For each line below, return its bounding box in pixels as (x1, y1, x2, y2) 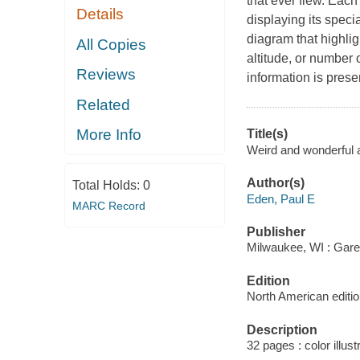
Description (246, 322, 317, 337)
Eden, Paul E (246, 191, 315, 206)
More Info (76, 126, 142, 144)
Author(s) (246, 176, 305, 190)
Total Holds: (72, 178, 143, 192)
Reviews (76, 66, 137, 84)
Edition (246, 273, 290, 288)
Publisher (246, 224, 305, 239)
